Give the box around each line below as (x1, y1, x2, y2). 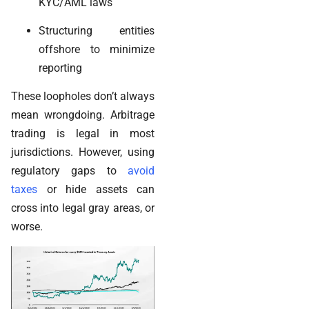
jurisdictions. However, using (11, 146, 154, 159)
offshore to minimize (39, 42, 154, 56)
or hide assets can (37, 183, 154, 197)
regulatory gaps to (11, 164, 128, 178)
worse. (11, 220, 43, 234)
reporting (39, 61, 82, 74)
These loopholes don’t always (11, 90, 154, 103)
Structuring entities (39, 23, 154, 37)
